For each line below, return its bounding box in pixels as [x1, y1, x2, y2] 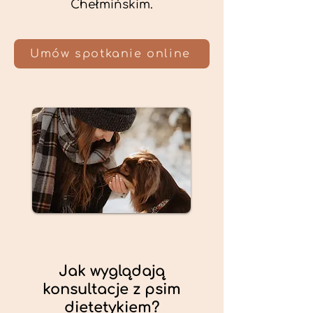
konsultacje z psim [43, 281, 181, 298]
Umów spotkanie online [30, 48, 191, 60]
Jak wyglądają [59, 263, 165, 279]
